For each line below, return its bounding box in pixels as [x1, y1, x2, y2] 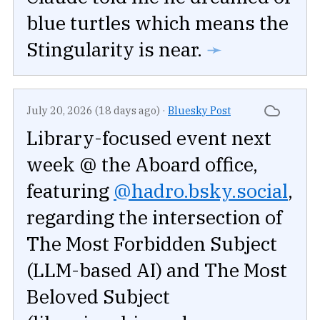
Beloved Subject [26, 283, 170, 309]
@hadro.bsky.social [114, 177, 288, 203]
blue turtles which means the [26, 10, 289, 36]
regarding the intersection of [26, 204, 282, 229]
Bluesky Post [168, 104, 231, 118]
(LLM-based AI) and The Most [26, 256, 287, 282]
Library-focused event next [26, 124, 271, 150]
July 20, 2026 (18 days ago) [26, 104, 160, 118]
